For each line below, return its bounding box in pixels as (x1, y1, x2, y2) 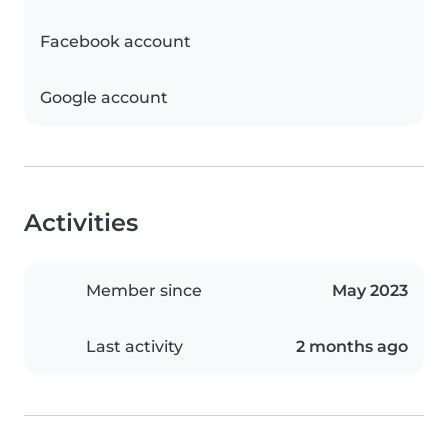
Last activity (86, 337, 183, 357)
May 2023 (332, 281, 408, 301)
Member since (86, 281, 202, 301)
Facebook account (40, 32, 191, 52)
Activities (24, 208, 138, 238)
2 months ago (296, 337, 408, 357)
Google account (40, 88, 168, 108)
